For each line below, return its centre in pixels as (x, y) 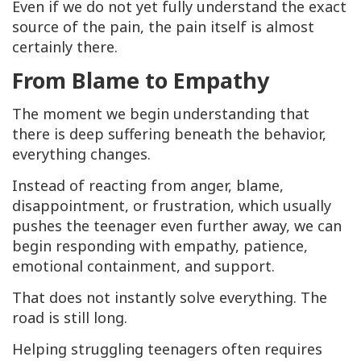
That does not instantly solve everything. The (170, 298)
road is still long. (70, 318)
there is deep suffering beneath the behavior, (169, 134)
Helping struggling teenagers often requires (167, 349)
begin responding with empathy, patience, (160, 246)
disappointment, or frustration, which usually (172, 206)
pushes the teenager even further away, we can (177, 226)
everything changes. (81, 154)
